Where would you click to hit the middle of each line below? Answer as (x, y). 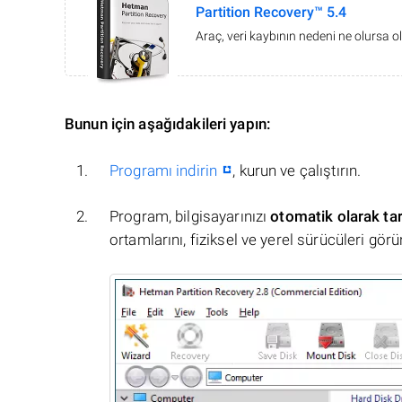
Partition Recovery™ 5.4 (271, 13)
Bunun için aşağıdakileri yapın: (168, 124)
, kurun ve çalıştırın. (297, 171)
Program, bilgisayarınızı (190, 217)
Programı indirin (164, 171)
